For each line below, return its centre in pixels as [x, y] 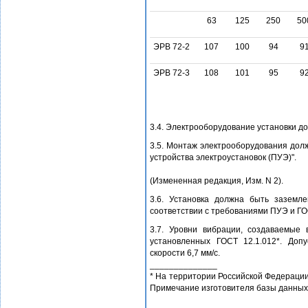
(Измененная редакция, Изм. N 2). [217, 181]
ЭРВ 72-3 [172, 73]
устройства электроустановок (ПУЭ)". [223, 158]
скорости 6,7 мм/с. [185, 253]
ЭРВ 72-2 [172, 47]
